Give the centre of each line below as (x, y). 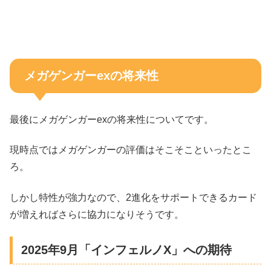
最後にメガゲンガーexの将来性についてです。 (112, 119)
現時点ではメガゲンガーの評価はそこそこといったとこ (131, 150)
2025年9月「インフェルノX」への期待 (126, 250)
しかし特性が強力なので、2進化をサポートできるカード (133, 197)
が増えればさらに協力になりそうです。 (97, 214)
